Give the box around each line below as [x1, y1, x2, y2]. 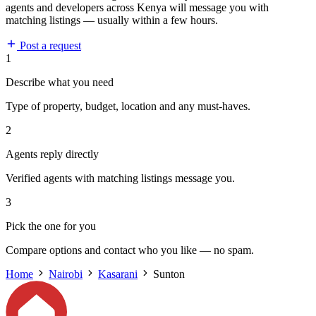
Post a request [17, 39, 81, 52]
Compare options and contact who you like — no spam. [6, 244, 254, 257]
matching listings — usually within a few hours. [6, 14, 218, 27]
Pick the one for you [6, 220, 96, 233]
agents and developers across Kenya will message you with [6, 1, 269, 14]
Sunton [153, 268, 185, 281]
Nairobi [49, 268, 83, 281]
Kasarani [98, 268, 138, 281]
